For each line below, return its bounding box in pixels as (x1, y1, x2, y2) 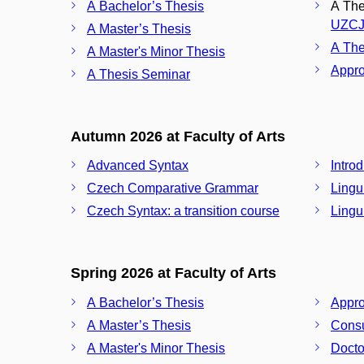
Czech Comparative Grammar (87, 181, 258, 195)
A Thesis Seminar (87, 67, 190, 81)
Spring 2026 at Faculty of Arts (71, 265, 276, 281)
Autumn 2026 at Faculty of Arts (71, 128, 285, 145)
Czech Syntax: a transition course (87, 204, 279, 218)
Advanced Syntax (87, 158, 188, 172)
